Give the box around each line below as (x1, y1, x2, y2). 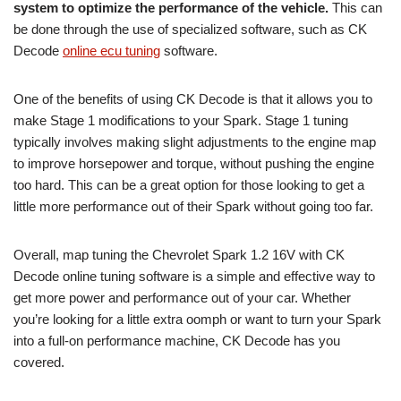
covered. (13, 354, 64, 371)
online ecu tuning (63, 43, 160, 59)
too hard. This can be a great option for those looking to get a (13, 177, 364, 193)
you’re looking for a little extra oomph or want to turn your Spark (13, 311, 381, 328)
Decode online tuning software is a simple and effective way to (13, 269, 375, 285)
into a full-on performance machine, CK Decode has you (13, 333, 340, 349)
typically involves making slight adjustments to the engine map (13, 134, 376, 150)
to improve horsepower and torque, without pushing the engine (13, 156, 374, 172)
